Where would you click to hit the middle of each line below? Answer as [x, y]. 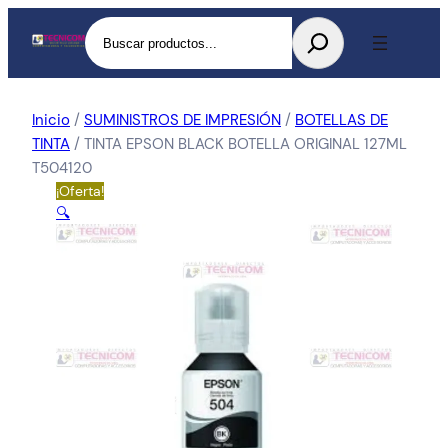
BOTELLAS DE [341, 120]
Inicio [51, 120]
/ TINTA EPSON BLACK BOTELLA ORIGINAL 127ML [238, 144]
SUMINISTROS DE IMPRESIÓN [182, 120]
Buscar [108, 28]
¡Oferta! [80, 191]
